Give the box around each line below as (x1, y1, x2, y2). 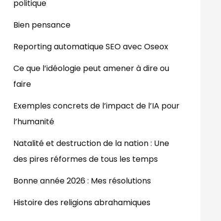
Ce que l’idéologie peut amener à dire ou (13, 62, 169, 74)
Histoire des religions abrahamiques (13, 196, 150, 208)
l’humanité (13, 115, 54, 127)
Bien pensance (13, 19, 71, 31)
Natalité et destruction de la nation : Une (13, 137, 169, 149)
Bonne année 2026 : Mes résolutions (13, 175, 151, 186)
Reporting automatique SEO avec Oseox (13, 40, 168, 52)
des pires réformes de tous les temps (13, 153, 158, 165)
